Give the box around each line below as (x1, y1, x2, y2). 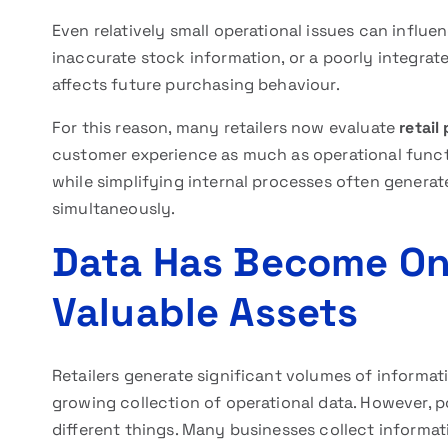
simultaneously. (52, 198, 176, 219)
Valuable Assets (52, 287, 359, 338)
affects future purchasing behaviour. (52, 74, 340, 95)
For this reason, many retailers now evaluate (52, 117, 400, 138)
